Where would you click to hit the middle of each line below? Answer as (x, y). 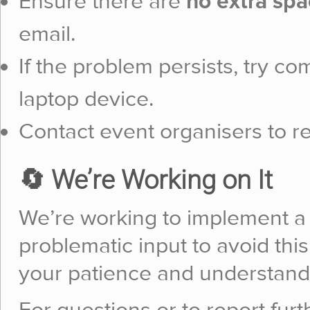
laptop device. (86, 99)
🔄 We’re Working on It (146, 180)
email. (47, 34)
